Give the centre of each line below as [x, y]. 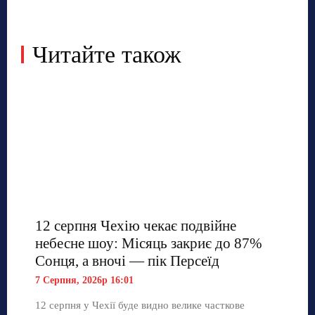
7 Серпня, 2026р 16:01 [84, 281]
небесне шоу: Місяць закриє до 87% [149, 244]
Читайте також [107, 55]
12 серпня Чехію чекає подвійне [136, 226]
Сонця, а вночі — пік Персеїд [127, 261]
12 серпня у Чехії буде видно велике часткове [140, 306]
